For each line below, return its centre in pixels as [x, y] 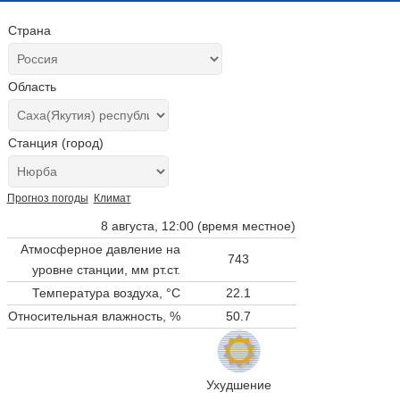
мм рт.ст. [155, 269]
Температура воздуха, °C [106, 292]
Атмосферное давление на [100, 249]
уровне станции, [81, 269]
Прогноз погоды [47, 198]
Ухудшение [238, 384]
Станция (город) [55, 143]
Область [32, 87]
